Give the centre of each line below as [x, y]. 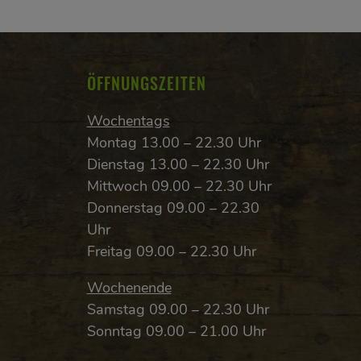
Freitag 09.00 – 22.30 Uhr [171, 251]
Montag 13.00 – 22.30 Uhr [174, 142]
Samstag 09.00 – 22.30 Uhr [178, 309]
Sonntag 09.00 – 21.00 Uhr [176, 331]
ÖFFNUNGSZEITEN [146, 83]
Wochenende [129, 287]
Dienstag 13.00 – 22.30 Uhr [178, 164]
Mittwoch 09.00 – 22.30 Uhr [179, 186]
